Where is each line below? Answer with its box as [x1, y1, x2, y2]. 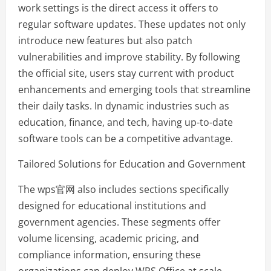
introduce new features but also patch [18, 34, 192, 48]
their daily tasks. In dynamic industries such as [18, 99, 229, 113]
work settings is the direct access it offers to [18, 1, 218, 15]
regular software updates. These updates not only [18, 18, 246, 31]
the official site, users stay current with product [18, 67, 234, 80]
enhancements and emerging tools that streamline [18, 83, 250, 97]
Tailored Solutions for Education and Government [18, 157, 246, 171]
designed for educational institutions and [18, 199, 206, 213]
